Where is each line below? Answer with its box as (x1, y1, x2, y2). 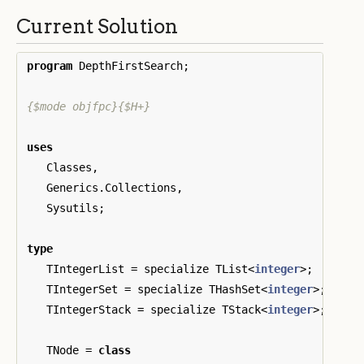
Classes (46, 160, 92, 174)
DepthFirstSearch (79, 58, 183, 72)
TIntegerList (46, 262, 124, 275)
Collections (105, 180, 176, 194)
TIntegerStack (46, 302, 131, 316)
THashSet (209, 282, 261, 296)
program (27, 58, 72, 72)
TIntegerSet (46, 282, 118, 296)
